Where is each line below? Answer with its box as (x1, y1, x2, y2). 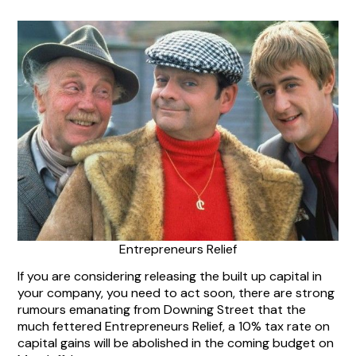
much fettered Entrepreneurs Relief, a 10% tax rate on (17, 318, 331, 335)
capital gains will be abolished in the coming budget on (17, 335, 335, 351)
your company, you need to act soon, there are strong (17, 284, 335, 301)
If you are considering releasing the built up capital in (17, 268, 323, 284)
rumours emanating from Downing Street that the (17, 301, 307, 318)
